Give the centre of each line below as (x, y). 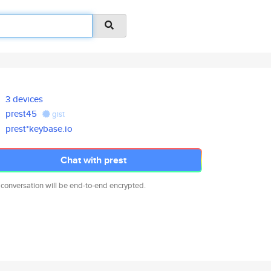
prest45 (21, 113)
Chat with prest (93, 160)
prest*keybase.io (39, 129)
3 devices (24, 99)
